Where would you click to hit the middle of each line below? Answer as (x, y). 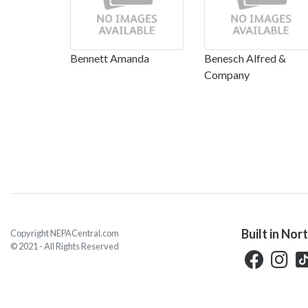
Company (227, 74)
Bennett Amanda (110, 58)
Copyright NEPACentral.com (65, 233)
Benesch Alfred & (245, 58)
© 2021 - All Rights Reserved (65, 246)
